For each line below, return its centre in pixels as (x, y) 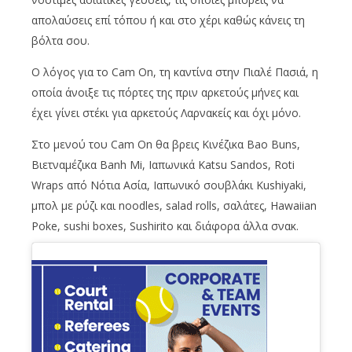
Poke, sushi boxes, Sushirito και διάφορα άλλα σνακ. (165, 226)
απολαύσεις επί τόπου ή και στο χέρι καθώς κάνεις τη (168, 20)
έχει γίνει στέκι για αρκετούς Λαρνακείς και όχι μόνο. (166, 113)
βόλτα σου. (60, 41)
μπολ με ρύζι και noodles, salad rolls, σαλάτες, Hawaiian (174, 206)
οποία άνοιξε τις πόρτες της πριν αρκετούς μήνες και (165, 93)
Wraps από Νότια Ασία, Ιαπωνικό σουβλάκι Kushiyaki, (169, 185)
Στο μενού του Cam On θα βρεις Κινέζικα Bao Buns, (166, 145)
